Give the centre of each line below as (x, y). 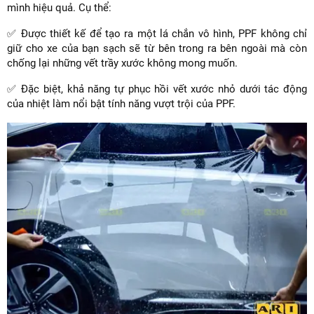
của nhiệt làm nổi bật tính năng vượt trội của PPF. (123, 104)
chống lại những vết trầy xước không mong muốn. (124, 63)
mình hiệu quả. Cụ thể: (59, 8)
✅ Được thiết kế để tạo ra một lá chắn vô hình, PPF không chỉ (157, 34)
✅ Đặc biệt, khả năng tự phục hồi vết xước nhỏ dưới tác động (157, 89)
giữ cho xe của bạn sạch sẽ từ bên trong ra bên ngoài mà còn (157, 49)
